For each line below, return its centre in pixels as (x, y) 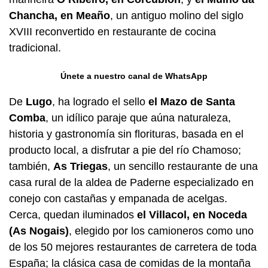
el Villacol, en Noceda (192, 215)
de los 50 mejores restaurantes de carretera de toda (133, 247)
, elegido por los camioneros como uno (161, 231)
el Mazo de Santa (192, 102)
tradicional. (35, 48)
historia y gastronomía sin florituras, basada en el (126, 134)
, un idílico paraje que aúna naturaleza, (138, 118)
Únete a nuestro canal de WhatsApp (134, 76)
